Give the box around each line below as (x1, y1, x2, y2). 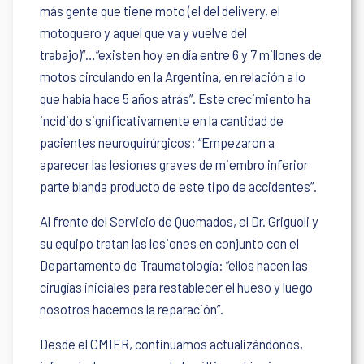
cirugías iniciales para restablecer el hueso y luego (40, 279, 314, 295)
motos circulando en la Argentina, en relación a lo (40, 68, 306, 84)
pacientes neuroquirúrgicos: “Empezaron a (40, 134, 275, 150)
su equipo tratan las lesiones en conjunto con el (40, 235, 300, 251)
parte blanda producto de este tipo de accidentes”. (40, 178, 318, 194)
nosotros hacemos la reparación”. (40, 301, 224, 317)
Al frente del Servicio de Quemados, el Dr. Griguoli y (40, 213, 319, 229)
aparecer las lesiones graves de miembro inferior (40, 156, 309, 172)
